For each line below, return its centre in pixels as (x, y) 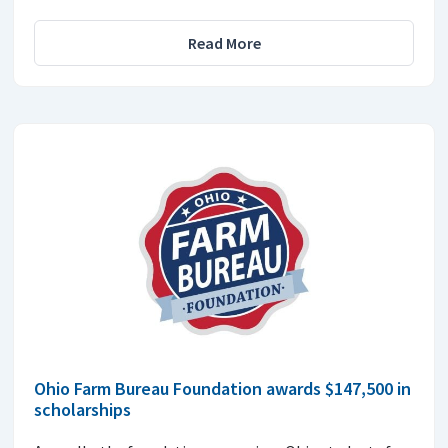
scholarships (82, 409)
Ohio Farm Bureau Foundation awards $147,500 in (222, 388)
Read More (224, 43)
